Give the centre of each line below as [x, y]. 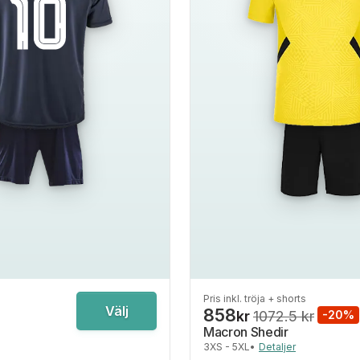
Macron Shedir [246, 332]
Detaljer [277, 347]
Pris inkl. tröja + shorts [255, 299]
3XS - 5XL [227, 347]
